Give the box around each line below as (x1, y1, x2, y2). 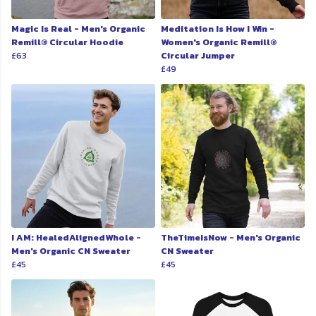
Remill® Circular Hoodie (11, 35, 123, 49)
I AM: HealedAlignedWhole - (11, 231, 141, 245)
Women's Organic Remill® (161, 35, 276, 49)
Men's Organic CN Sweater (11, 244, 130, 258)
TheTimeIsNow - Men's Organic (161, 231, 300, 245)
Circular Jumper (161, 49, 235, 63)
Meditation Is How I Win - (161, 22, 274, 36)
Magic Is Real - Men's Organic (11, 22, 145, 36)
